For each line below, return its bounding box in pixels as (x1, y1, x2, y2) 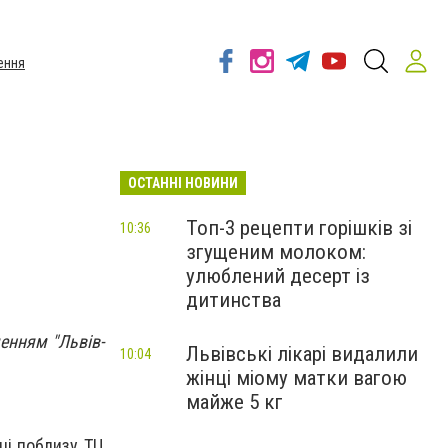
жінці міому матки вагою (186, 366, 407, 390)
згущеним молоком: (186, 240, 366, 264)
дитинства (186, 288, 281, 312)
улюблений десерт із (186, 264, 370, 288)
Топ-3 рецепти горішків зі (186, 216, 412, 240)
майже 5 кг (186, 390, 283, 414)
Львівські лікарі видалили (186, 342, 418, 366)
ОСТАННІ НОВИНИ (128, 175, 238, 191)
